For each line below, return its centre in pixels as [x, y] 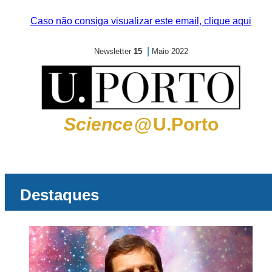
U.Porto [185, 124]
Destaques [59, 195]
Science [98, 124]
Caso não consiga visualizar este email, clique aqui [141, 21]
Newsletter [114, 51]
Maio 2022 [170, 51]
